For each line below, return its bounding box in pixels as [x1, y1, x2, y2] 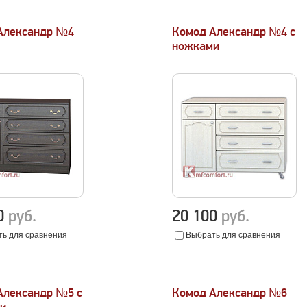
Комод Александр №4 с [172, 25, 296, 39]
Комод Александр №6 [172, 286, 288, 300]
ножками [172, 39, 220, 53]
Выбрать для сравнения [186, 230, 281, 240]
